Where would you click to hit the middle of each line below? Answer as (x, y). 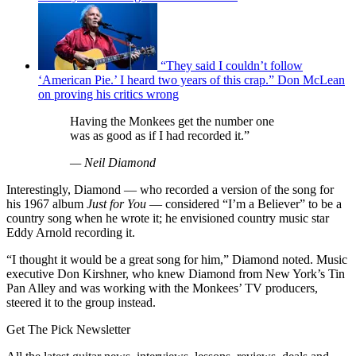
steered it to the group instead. (81, 302)
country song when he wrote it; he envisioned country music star (168, 218)
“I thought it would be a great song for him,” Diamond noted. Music (177, 259)
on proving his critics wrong (108, 94)
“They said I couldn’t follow (232, 65)
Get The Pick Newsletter (68, 329)
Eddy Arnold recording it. (71, 232)
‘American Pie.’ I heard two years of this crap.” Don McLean (192, 79)
